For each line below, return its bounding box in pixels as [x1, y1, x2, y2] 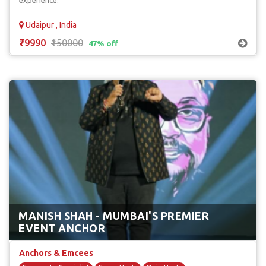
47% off [88, 39, 118, 47]
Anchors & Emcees [19, 248, 93, 258]
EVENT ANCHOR [18, 222, 105, 234]
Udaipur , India [24, 20, 77, 30]
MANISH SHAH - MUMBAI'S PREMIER [18, 210, 209, 221]
